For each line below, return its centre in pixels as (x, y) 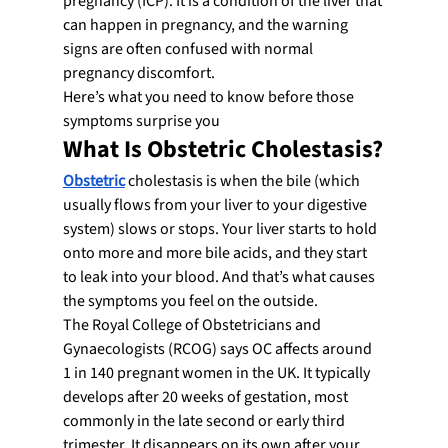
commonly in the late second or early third (205, 420)
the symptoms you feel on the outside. (190, 300)
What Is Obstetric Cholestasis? (222, 149)
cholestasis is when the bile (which (243, 180)
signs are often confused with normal (189, 48)
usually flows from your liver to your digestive (216, 204)
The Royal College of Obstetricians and (193, 324)
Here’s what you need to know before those (209, 96)
